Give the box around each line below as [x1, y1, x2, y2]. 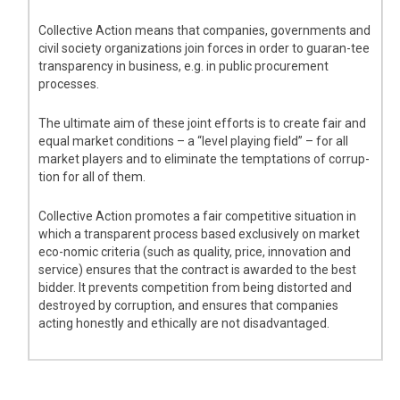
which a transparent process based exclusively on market [38, 226, 361, 241]
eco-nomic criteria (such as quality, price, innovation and [38, 244, 352, 259]
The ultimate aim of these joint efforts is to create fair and [38, 115, 367, 130]
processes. [38, 76, 100, 91]
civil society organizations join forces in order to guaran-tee [38, 40, 371, 55]
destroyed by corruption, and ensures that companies [38, 297, 339, 312]
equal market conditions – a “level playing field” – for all [38, 133, 349, 148]
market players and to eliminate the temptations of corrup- [38, 151, 371, 166]
